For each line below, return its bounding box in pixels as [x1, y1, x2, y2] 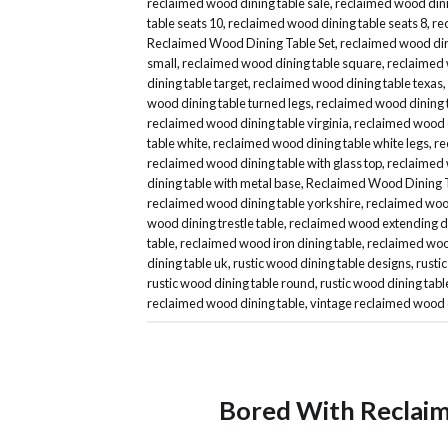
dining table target [147, 75, 248, 92]
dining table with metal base [147, 175, 301, 192]
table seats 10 [147, 15, 223, 32]
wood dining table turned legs [147, 95, 311, 112]
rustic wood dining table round [147, 275, 315, 292]
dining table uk [147, 255, 228, 272]
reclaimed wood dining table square [182, 55, 382, 72]
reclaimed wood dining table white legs [213, 135, 429, 152]
